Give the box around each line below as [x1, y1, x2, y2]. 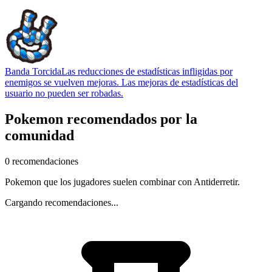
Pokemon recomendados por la [5, 111, 197, 127]
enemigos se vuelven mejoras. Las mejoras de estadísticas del [5, 77, 238, 88]
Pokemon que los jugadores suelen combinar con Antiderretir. [5, 177, 240, 188]
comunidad [5, 127, 74, 144]
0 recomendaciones [5, 156, 78, 167]
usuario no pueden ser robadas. [5, 88, 123, 99]
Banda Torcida [5, 66, 61, 77]
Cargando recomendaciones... [5, 197, 118, 208]
